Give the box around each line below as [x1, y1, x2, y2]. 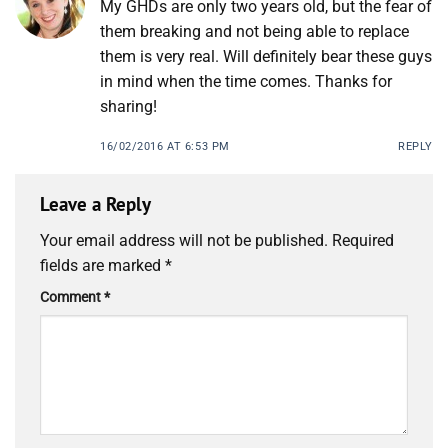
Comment [40, 289, 104, 307]
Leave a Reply [40, 190, 155, 216]
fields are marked [40, 256, 165, 276]
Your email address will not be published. [40, 231, 328, 251]
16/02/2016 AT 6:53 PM [100, 139, 230, 153]
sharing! [100, 96, 157, 116]
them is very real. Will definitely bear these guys [100, 46, 432, 66]
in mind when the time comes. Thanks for [100, 71, 392, 91]
